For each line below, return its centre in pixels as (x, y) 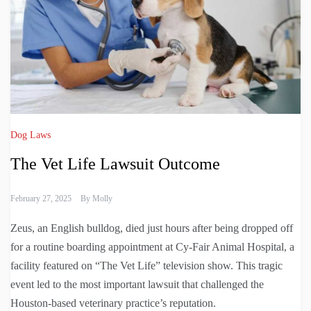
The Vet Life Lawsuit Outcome (115, 164)
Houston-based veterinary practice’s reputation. (113, 303)
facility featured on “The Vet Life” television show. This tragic (146, 266)
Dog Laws (31, 135)
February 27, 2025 (41, 199)
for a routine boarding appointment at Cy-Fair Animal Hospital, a (152, 247)
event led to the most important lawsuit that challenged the (137, 285)
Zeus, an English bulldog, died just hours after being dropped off (152, 228)
